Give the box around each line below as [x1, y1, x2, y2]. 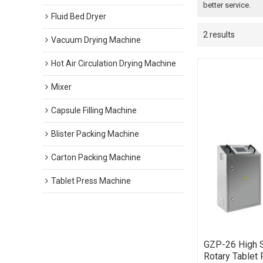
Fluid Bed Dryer [51, 12, 106, 21]
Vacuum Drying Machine [51, 35, 141, 45]
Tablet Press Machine [51, 176, 131, 186]
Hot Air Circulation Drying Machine [51, 59, 176, 68]
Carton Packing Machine [51, 153, 141, 162]
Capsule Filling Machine [51, 106, 137, 115]
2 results [203, 30, 235, 39]
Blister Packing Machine [51, 129, 139, 139]
